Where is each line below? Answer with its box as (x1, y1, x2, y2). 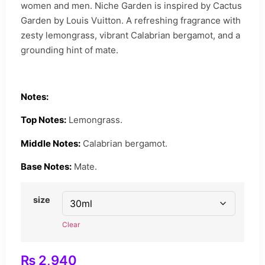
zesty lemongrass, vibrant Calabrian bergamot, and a (21, 30, 240, 41)
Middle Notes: (21, 137, 80, 149)
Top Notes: (21, 114, 66, 126)
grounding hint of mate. (21, 44, 118, 56)
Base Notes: (21, 160, 72, 172)
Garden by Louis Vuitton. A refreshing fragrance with (21, 15, 241, 26)
